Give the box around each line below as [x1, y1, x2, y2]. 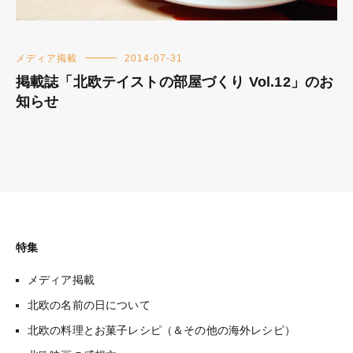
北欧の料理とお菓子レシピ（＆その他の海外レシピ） [28, 323, 295, 336]
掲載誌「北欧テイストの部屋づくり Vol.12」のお [16, 73, 334, 90]
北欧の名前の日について [28, 298, 150, 311]
